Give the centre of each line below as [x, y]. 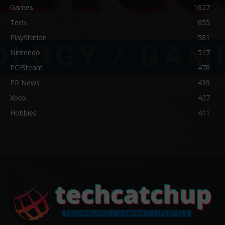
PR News [25, 82]
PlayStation [28, 37]
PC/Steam [26, 67]
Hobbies [23, 113]
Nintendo [25, 52]
